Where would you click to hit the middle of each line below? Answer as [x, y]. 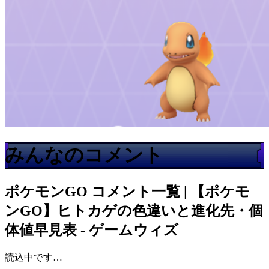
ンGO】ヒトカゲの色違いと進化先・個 [134, 210]
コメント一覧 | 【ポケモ [171, 191]
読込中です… [34, 257]
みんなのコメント [84, 155]
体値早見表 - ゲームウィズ [92, 230]
